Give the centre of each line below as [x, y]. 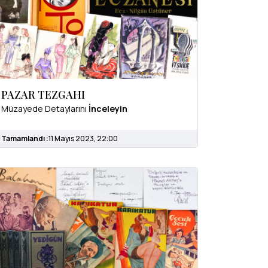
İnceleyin [108, 109]
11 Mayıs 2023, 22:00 [83, 139]
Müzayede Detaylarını [45, 109]
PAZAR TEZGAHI [43, 95]
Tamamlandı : [25, 139]
